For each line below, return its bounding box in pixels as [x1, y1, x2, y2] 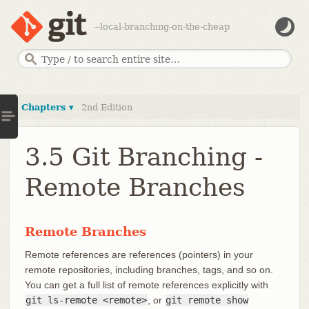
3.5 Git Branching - [24, 142, 263, 171]
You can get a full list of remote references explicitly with [24, 279, 268, 290]
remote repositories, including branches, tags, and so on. [24, 263, 273, 275]
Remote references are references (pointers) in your [24, 248, 253, 260]
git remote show [165, 294, 248, 306]
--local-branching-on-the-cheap [94, 21, 230, 32]
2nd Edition [81, 101, 132, 112]
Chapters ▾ [21, 101, 74, 112]
